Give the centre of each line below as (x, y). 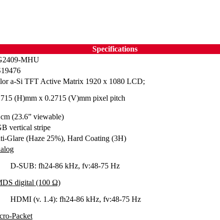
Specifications (115, 49)
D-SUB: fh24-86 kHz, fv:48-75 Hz (65, 165)
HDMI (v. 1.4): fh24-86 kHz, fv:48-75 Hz (76, 199)
